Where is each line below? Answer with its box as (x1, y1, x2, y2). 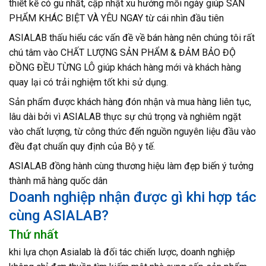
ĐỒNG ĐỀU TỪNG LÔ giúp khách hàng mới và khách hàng (9, 62, 241, 73)
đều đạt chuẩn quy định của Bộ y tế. (9, 141, 155, 152)
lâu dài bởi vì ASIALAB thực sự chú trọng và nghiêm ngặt (9, 111, 241, 122)
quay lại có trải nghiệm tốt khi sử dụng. (9, 77, 168, 88)
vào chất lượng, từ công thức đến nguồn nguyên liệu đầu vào (9, 126, 256, 137)
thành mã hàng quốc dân (9, 175, 107, 186)
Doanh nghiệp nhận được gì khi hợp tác (9, 189, 256, 205)
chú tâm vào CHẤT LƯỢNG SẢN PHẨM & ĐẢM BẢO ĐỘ (9, 47, 236, 58)
